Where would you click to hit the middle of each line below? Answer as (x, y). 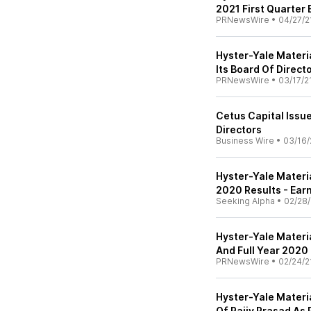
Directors (239, 129)
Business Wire (245, 141)
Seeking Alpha (245, 201)
